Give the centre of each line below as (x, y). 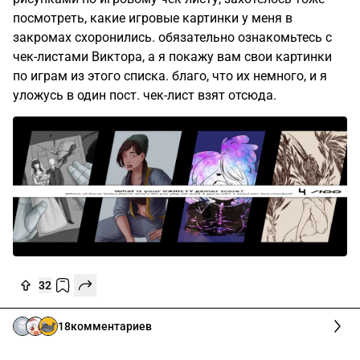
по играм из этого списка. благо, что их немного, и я (170, 76)
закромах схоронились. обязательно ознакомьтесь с (172, 37)
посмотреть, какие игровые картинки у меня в (153, 18)
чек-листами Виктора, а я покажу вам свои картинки (172, 56)
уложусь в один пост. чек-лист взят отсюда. (145, 95)
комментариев (111, 327)
